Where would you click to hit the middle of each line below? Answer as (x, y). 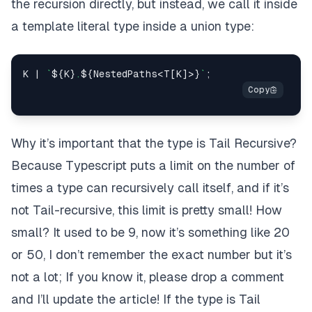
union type (221, 26)
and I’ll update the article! (85, 299)
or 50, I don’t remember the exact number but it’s (151, 255)
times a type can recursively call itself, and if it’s (150, 188)
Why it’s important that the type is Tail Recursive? (154, 143)
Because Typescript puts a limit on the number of (153, 166)
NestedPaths (125, 74)
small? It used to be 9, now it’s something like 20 (150, 233)
